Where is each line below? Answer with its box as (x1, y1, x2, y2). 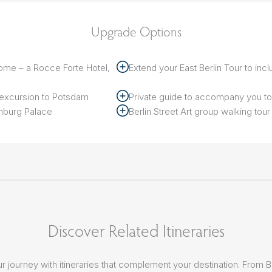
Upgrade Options (90, 23, 182, 41)
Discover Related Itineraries (47, 220, 225, 242)
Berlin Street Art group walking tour (129, 106, 270, 118)
